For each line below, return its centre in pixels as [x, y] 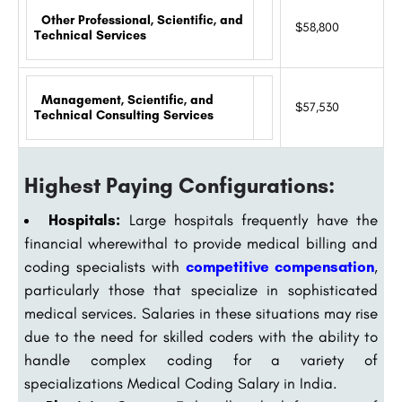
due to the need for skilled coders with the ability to [201, 337]
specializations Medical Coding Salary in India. [181, 384]
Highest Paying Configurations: [179, 186]
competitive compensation [280, 267]
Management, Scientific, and [124, 100]
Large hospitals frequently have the [249, 220]
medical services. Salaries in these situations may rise [201, 314]
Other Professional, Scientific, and [139, 21]
